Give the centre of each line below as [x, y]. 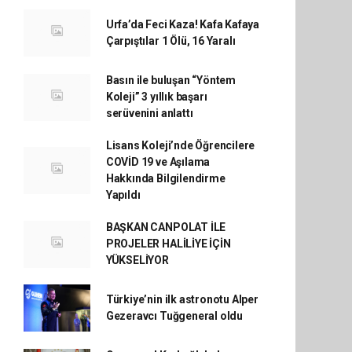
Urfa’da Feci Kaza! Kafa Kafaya [183, 24]
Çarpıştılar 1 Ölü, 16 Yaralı [170, 41]
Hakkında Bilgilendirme [165, 178]
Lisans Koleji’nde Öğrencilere [180, 145]
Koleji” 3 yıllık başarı [156, 97]
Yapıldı [123, 195]
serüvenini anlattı [149, 113]
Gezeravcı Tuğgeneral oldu [174, 316]
